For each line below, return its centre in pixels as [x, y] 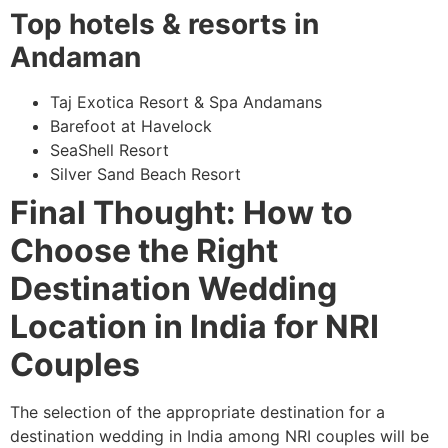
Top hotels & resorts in [164, 23]
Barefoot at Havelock [131, 125]
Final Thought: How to [181, 212]
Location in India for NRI [194, 326]
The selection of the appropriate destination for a [197, 411]
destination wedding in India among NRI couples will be [219, 435]
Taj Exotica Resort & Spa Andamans [186, 101]
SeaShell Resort [109, 149]
